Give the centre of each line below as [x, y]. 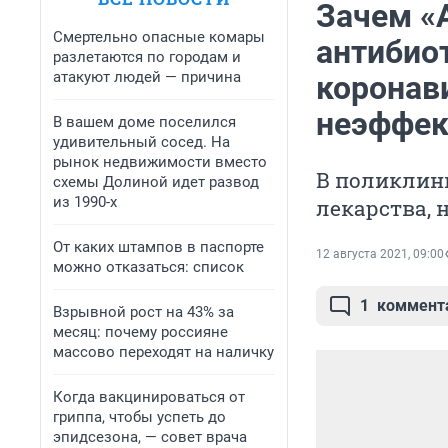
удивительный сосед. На [141, 142]
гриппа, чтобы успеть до [139, 417]
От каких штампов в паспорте [158, 247]
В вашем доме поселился [144, 122]
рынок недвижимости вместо [160, 162]
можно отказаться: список [148, 267]
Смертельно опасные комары [159, 37]
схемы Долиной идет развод [156, 182]
